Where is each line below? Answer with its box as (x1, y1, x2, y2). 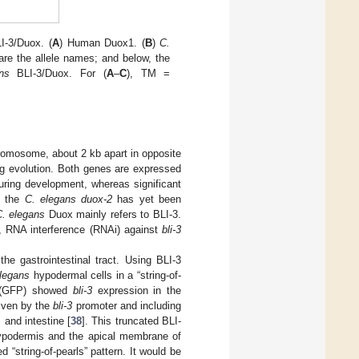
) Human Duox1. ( (58, 37, 145, 50)
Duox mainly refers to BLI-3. (45, 208, 182, 221)
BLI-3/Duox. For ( (9, 67, 107, 80)
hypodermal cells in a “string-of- (30, 269, 182, 282)
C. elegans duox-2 (24, 193, 113, 206)
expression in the (91, 284, 182, 297)
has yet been (112, 193, 182, 206)
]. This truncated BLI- (82, 315, 182, 328)
